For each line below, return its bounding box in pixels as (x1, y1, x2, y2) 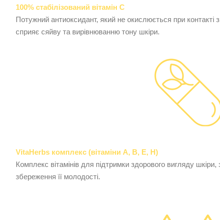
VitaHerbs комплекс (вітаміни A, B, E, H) (16, 148, 158, 157)
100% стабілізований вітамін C (16, 3, 125, 12)
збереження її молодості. (16, 172, 100, 181)
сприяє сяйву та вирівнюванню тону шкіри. (16, 27, 160, 36)
